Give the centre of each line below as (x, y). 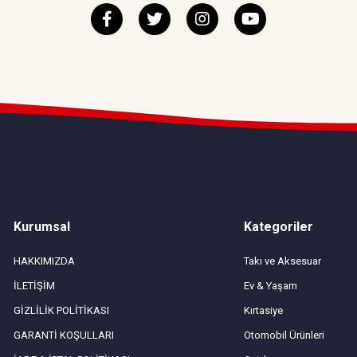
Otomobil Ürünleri (284, 335)
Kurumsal (41, 226)
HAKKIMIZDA (44, 261)
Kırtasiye (264, 310)
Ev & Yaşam (271, 285)
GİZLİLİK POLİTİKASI (61, 310)
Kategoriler (279, 226)
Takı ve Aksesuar (283, 261)
